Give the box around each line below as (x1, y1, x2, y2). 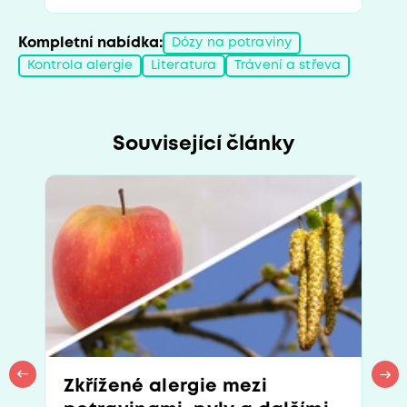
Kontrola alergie (27, 60, 133, 71)
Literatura (150, 60, 217, 71)
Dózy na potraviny (172, 37, 293, 48)
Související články (113, 134, 294, 154)
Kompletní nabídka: (18, 35, 163, 50)
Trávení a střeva (234, 60, 342, 71)
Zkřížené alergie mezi (64, 378, 268, 395)
